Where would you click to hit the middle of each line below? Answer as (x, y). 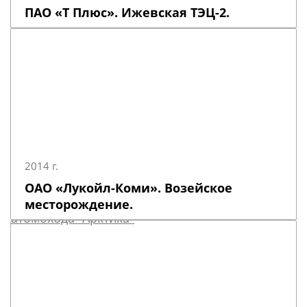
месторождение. (79, 204)
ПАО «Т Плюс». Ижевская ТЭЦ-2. (127, 12)
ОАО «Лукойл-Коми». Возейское (128, 188)
